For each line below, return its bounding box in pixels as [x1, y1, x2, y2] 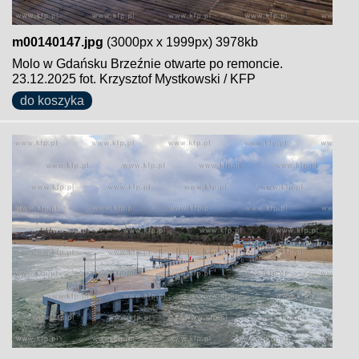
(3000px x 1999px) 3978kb [103, 35, 258, 49]
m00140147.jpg [12, 35, 103, 49]
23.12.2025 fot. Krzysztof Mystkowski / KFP [12, 72, 256, 86]
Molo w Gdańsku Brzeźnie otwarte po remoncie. [12, 57, 283, 71]
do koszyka [20, 94, 84, 107]
